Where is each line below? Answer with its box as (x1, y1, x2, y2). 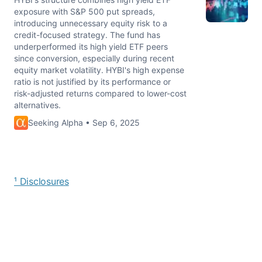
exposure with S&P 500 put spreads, (14, 6, 155, 16)
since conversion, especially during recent (14, 53, 174, 63)
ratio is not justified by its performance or (14, 77, 171, 87)
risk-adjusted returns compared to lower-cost (14, 88, 187, 98)
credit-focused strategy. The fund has (14, 30, 160, 40)
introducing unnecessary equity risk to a (14, 18, 167, 28)
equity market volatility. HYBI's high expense (14, 65, 184, 75)
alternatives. (14, 100, 61, 110)
